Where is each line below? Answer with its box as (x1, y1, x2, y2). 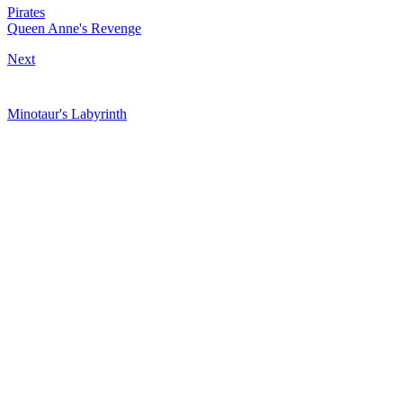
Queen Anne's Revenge (7, 20, 141, 36)
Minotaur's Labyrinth (7, 105, 127, 121)
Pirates (7, 4, 45, 20)
